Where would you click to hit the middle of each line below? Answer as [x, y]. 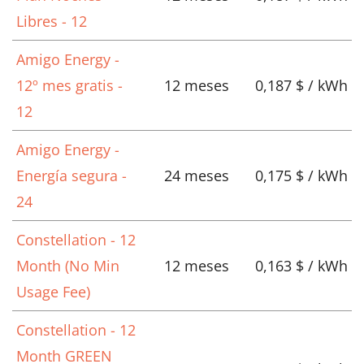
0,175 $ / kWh [301, 176]
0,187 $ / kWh [301, 86]
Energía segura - [71, 176]
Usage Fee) [53, 292]
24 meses [196, 176]
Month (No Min [68, 266]
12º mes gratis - [69, 86]
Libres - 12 [52, 22]
